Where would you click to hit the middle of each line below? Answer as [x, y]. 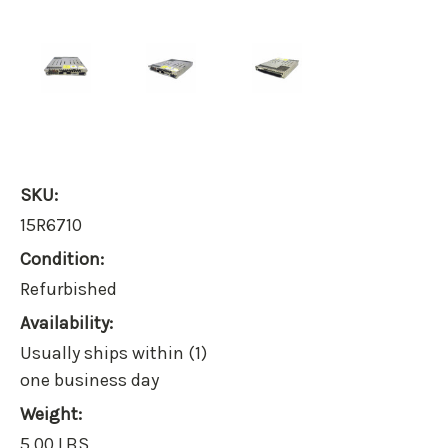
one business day [89, 380]
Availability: [66, 323]
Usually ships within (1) [113, 353]
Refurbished [68, 289]
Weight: [51, 414]
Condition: [62, 259]
